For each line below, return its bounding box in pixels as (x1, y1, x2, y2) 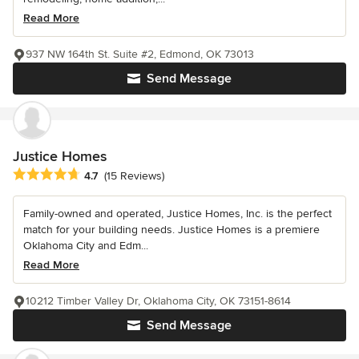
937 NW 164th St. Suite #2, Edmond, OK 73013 (26, 46, 254, 61)
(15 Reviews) (104, 168, 164, 183)
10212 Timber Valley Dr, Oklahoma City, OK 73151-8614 (26, 293, 291, 308)
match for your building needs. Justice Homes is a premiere (23, 222, 320, 236)
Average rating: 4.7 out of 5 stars (12, 166, 192, 183)
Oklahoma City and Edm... (23, 238, 148, 252)
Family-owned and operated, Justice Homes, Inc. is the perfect (23, 206, 332, 220)
